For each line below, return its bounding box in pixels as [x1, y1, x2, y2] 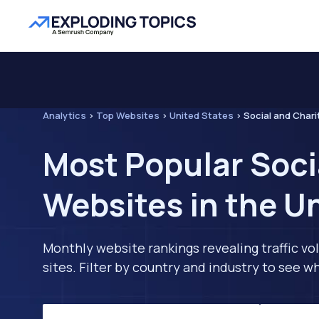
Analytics [43, 109, 86, 122]
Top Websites [96, 109, 159, 122]
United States [169, 109, 234, 122]
